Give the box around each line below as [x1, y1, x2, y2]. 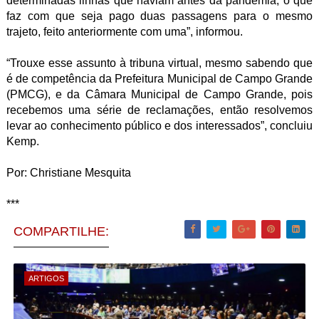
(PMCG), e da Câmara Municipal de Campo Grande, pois [6, 88, 313, 100]
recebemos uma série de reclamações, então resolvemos [6, 104, 313, 116]
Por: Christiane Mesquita [6, 167, 131, 179]
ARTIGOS [28, 274, 64, 283]
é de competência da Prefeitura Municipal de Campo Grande [6, 73, 313, 85]
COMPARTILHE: [13, 224, 109, 239]
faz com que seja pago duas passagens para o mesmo [6, 10, 313, 22]
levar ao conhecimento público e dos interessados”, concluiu [6, 120, 313, 132]
